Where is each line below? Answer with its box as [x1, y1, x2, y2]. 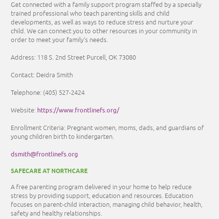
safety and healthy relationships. [11, 209, 103, 218]
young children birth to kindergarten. [11, 132, 114, 141]
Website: [11, 106, 38, 114]
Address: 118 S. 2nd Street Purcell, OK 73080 [11, 53, 136, 62]
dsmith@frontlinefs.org [11, 150, 79, 158]
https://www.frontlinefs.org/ [37, 106, 120, 114]
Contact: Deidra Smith [11, 71, 73, 79]
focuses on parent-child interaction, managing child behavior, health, [11, 200, 203, 209]
